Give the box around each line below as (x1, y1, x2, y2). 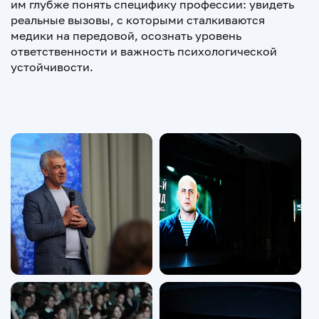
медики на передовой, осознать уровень (11, 28, 241, 43)
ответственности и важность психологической (11, 44, 277, 58)
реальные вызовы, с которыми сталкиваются (11, 13, 265, 27)
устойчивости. (11, 60, 93, 74)
